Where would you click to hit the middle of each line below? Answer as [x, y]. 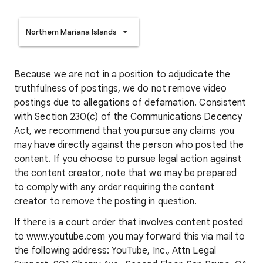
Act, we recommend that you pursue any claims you [124, 131]
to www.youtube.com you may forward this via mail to [130, 237]
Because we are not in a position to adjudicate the [122, 75]
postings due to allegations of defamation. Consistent [130, 103]
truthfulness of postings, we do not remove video [120, 89]
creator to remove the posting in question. [106, 202]
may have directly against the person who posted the [129, 145]
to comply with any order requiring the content [114, 188]
